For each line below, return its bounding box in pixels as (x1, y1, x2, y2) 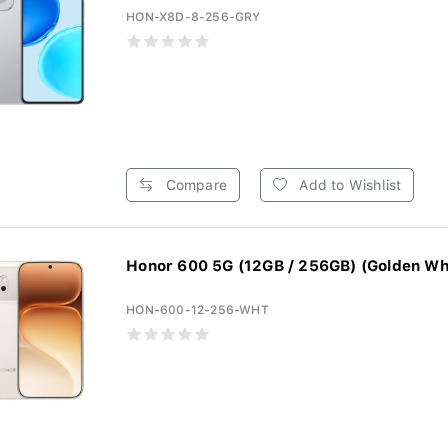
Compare (161, 177, 227, 193)
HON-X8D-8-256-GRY (126, 10, 261, 24)
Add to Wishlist (295, 177, 402, 193)
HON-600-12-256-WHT (126, 303, 269, 317)
